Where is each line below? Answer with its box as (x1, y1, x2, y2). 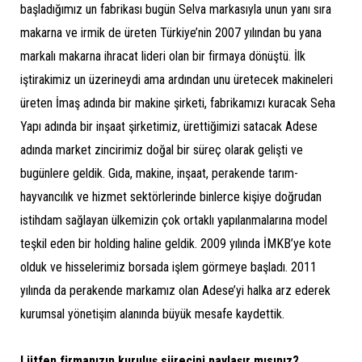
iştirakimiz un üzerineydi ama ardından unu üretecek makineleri (20, 71, 333, 87)
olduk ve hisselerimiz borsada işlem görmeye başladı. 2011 (20, 259, 317, 275)
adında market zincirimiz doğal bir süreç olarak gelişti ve (20, 141, 303, 158)
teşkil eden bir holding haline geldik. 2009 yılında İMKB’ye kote (20, 235, 331, 251)
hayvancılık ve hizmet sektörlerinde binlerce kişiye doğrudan (20, 188, 322, 204)
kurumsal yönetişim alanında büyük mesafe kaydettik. (20, 305, 284, 322)
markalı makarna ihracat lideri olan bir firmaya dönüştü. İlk (20, 48, 305, 64)
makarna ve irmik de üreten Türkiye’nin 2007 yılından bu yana (20, 24, 322, 40)
